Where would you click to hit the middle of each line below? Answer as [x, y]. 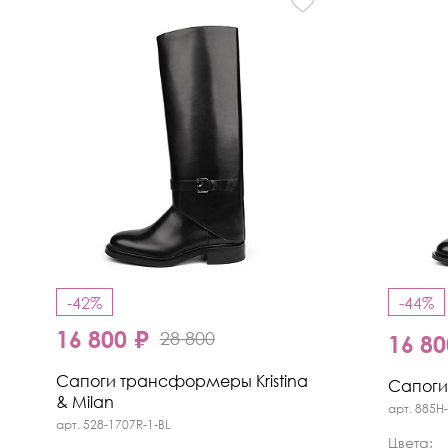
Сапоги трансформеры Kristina [181, 381]
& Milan [84, 402]
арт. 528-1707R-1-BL [113, 425]
